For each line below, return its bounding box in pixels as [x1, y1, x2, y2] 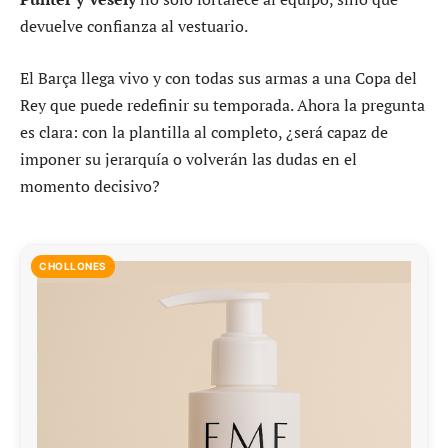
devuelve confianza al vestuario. [20, 15, 248, 38]
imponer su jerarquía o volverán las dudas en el [20, 147, 357, 170]
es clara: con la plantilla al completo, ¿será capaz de [20, 120, 388, 143]
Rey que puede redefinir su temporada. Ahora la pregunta [20, 93, 425, 116]
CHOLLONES [39, 260, 107, 273]
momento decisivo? [20, 174, 160, 197]
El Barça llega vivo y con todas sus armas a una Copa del [20, 66, 417, 89]
